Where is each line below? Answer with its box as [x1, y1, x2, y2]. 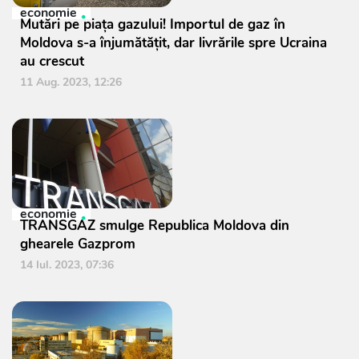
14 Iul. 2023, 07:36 [20, 257, 114, 272]
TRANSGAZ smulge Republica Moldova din [20, 216, 289, 235]
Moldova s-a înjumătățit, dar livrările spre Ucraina [20, 34, 327, 52]
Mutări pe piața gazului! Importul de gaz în [20, 15, 285, 34]
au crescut [20, 52, 84, 71]
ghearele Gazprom [20, 235, 135, 253]
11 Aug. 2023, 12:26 [20, 75, 122, 90]
